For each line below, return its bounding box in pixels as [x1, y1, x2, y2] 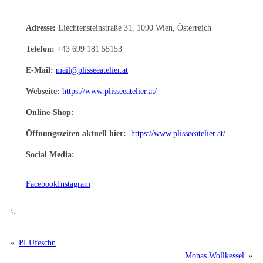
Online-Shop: [26, 253, 74, 262]
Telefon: [26, 190, 55, 198]
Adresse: [26, 168, 56, 177]
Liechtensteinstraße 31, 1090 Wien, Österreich [56, 168, 211, 177]
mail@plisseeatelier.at [56, 211, 128, 220]
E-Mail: [26, 211, 53, 220]
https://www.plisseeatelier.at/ [62, 232, 157, 241]
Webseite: [26, 232, 60, 241]
